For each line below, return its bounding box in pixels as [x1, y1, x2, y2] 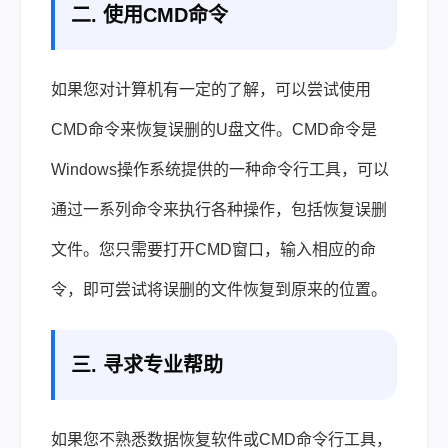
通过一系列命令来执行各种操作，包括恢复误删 [51, 200, 387, 218]
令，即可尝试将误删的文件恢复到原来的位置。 [51, 280, 387, 298]
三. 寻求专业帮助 [71, 353, 223, 376]
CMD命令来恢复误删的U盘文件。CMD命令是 [51, 120, 377, 138]
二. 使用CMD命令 [71, 3, 228, 26]
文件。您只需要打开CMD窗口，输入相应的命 [51, 240, 376, 258]
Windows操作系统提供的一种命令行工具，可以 [51, 160, 389, 178]
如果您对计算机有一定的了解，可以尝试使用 [51, 80, 371, 98]
